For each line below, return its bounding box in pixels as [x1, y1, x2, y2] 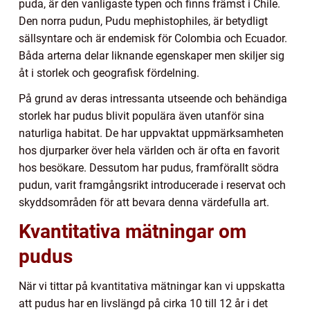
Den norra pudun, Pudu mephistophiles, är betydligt [19, 15, 268, 28]
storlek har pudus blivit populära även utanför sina [19, 109, 264, 123]
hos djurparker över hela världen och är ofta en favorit [19, 144, 280, 158]
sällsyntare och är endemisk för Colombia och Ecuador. [19, 32, 287, 46]
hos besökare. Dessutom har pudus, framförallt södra [19, 161, 279, 175]
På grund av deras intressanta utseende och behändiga [19, 92, 287, 106]
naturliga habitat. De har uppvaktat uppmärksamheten [19, 127, 284, 140]
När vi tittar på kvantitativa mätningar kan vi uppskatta [19, 280, 285, 293]
